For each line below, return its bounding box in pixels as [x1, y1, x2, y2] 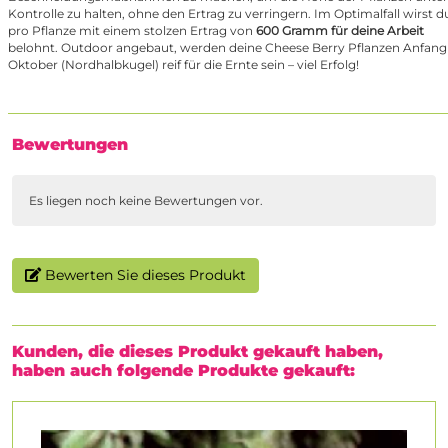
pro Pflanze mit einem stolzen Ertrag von [8, 23, 256, 39]
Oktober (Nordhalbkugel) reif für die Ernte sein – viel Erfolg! [8, 57, 359, 73]
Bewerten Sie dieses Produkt [41, 266, 246, 285]
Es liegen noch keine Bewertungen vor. [29, 193, 263, 209]
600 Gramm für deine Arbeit [256, 23, 424, 39]
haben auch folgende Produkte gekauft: [12, 361, 355, 381]
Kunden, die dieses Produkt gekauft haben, [12, 342, 383, 362]
